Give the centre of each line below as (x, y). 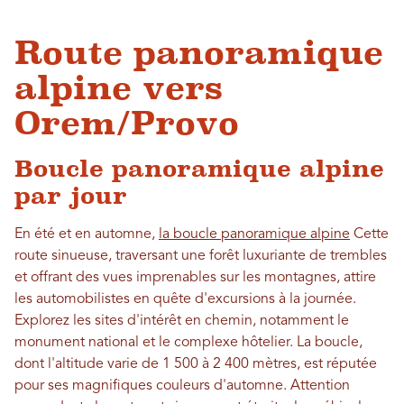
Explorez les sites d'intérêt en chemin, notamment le (182, 321)
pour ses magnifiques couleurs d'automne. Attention (182, 386)
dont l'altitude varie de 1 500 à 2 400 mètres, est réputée (196, 365)
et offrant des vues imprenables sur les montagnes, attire (195, 278)
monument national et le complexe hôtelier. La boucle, (188, 343)
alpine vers (119, 88)
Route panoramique (199, 53)
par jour (71, 196)
